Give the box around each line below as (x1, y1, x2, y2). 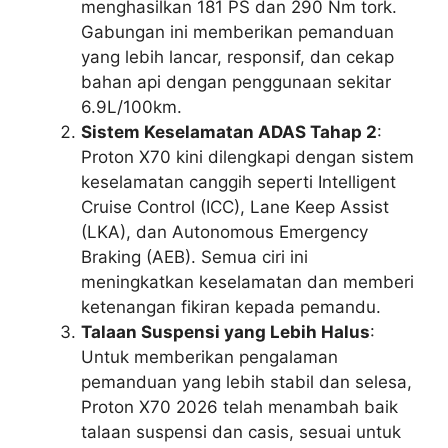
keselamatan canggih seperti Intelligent (81, 171, 396, 192)
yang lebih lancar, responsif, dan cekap (81, 46, 394, 67)
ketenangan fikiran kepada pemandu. (81, 296, 381, 317)
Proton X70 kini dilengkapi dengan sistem (81, 146, 414, 167)
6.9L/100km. (81, 96, 182, 117)
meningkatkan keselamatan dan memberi (81, 271, 414, 292)
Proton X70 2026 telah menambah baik (81, 396, 398, 417)
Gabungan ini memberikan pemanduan (81, 21, 394, 42)
